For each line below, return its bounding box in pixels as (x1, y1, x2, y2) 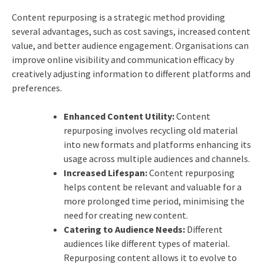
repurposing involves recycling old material (63, 124, 238, 137)
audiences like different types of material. (63, 237, 230, 250)
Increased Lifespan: (63, 167, 147, 179)
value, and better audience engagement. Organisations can (11, 39, 249, 52)
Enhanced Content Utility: (63, 110, 174, 123)
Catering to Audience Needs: (63, 223, 185, 236)
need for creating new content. (63, 209, 188, 222)
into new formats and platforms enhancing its (63, 138, 251, 151)
